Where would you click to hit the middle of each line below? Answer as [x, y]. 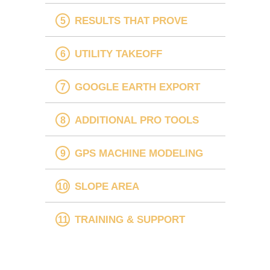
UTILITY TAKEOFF [118, 54]
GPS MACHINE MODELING [139, 153]
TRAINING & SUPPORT [130, 219]
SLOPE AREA [107, 186]
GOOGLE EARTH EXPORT [137, 87]
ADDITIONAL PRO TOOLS [137, 120]
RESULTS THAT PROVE [131, 20]
